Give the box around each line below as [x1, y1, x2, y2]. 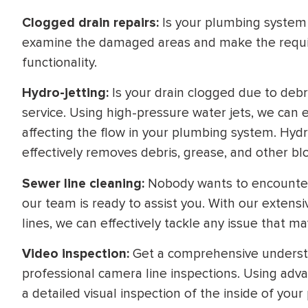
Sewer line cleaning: [22, 175, 144, 192]
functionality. [22, 54, 97, 71]
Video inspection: [22, 245, 129, 263]
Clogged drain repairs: [22, 14, 159, 31]
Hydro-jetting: [22, 85, 109, 102]
